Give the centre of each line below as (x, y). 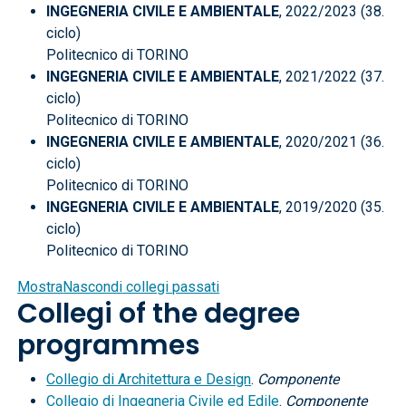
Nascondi (93, 287)
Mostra (40, 287)
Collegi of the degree (159, 314)
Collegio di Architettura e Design (149, 379)
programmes (109, 345)
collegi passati (171, 287)
